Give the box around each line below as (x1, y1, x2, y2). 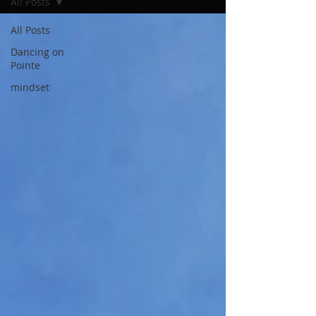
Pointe (11, 59, 40, 72)
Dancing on (11, 45, 64, 59)
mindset (11, 80, 49, 94)
